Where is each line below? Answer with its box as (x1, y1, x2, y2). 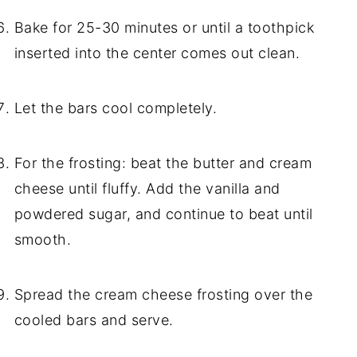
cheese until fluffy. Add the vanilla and (14, 180, 280, 198)
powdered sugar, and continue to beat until (14, 206, 313, 223)
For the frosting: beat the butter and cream (14, 155, 312, 172)
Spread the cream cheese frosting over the (14, 286, 313, 304)
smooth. (14, 231, 72, 249)
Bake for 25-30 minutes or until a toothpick (14, 19, 315, 37)
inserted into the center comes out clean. (14, 45, 300, 62)
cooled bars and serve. (14, 312, 174, 329)
